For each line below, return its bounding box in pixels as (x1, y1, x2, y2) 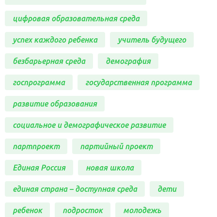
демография (106, 56, 151, 65)
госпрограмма (13, 77, 65, 87)
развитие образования (13, 99, 97, 108)
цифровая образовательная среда (13, 14, 139, 23)
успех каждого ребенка (13, 35, 97, 44)
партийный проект (80, 141, 153, 151)
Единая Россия (13, 163, 65, 172)
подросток (62, 205, 103, 215)
